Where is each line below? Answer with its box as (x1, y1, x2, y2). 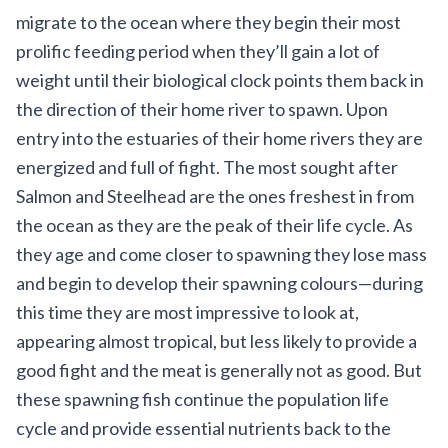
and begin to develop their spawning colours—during (16, 272, 423, 294)
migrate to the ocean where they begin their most (16, 11, 401, 33)
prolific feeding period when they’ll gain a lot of (16, 40, 380, 62)
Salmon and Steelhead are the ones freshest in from (16, 185, 414, 207)
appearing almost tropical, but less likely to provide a (16, 330, 417, 352)
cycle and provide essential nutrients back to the (16, 417, 391, 439)
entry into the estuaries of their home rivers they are (16, 127, 423, 149)
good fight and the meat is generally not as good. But (16, 359, 422, 381)
